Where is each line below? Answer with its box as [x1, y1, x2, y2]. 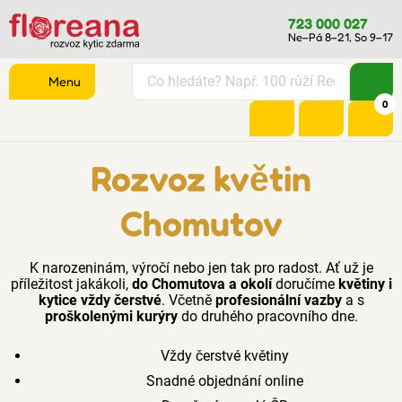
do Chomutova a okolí [131, 275, 272, 293]
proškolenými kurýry [44, 308, 178, 325]
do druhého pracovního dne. [177, 308, 358, 325]
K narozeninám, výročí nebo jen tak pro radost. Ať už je [29, 259, 373, 276]
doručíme [271, 275, 338, 293]
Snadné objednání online [142, 372, 303, 389]
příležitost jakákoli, [10, 275, 132, 293]
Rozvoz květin [91, 157, 311, 199]
